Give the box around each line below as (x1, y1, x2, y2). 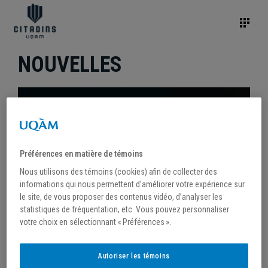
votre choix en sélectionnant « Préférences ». (20, 217, 172, 227)
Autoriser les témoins (98, 252, 170, 261)
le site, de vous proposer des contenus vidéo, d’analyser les (20, 192, 223, 202)
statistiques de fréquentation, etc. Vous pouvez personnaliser (20, 205, 230, 215)
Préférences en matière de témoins (20, 149, 144, 159)
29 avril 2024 (22, 247, 79, 259)
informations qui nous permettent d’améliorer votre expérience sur (20, 179, 245, 190)
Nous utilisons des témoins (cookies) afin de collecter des (20, 167, 218, 177)
